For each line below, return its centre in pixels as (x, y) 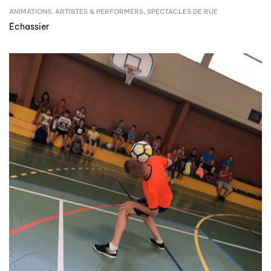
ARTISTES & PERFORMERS (99, 12)
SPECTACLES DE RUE (182, 12)
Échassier (29, 27)
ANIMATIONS (30, 12)
